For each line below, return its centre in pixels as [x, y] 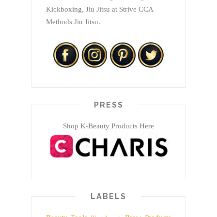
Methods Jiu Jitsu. [73, 22]
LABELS [108, 197]
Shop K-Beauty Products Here [108, 126]
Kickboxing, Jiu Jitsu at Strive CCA [100, 9]
